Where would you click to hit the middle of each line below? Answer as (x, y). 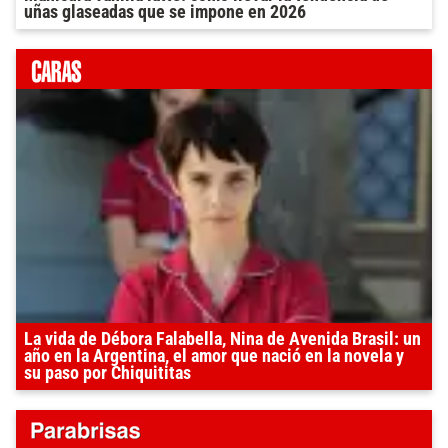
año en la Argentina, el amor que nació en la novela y (214, 356)
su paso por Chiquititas (107, 373)
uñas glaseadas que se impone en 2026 (165, 12)
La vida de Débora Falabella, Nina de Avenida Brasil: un (222, 339)
